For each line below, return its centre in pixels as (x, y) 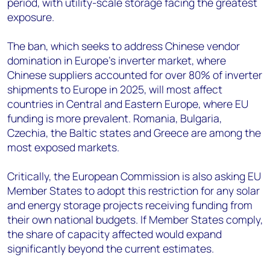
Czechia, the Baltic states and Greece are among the (134, 133)
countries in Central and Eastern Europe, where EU (128, 104)
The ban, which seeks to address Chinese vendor (124, 46)
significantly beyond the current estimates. (111, 248)
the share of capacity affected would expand (115, 234)
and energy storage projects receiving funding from (130, 205)
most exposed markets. (63, 147)
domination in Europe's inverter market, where (117, 60)
